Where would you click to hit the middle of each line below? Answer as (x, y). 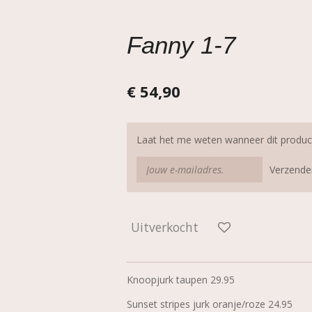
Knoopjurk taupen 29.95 (181, 280)
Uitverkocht (165, 227)
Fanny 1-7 (181, 45)
